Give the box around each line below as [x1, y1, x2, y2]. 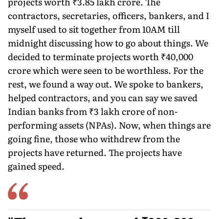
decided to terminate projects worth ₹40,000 [8, 49, 193, 63]
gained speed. [8, 159, 65, 173]
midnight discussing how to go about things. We [8, 36, 208, 49]
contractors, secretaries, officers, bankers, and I [8, 8, 209, 22]
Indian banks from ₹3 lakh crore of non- [8, 104, 177, 118]
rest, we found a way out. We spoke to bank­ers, [8, 77, 203, 90]
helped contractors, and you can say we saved [8, 90, 197, 104]
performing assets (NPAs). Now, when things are [8, 118, 211, 131]
